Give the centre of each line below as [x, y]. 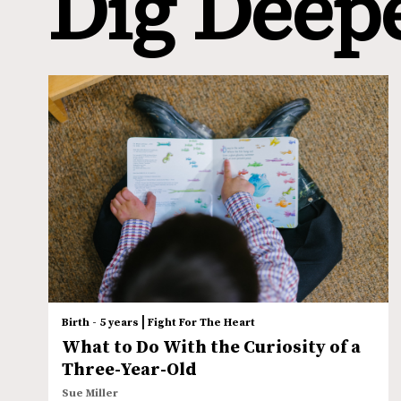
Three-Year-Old [129, 371]
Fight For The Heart [201, 323]
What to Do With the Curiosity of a [211, 348]
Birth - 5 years [100, 323]
